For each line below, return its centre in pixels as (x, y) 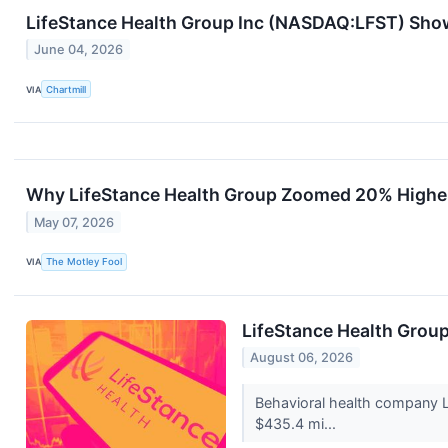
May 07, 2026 (74, 222)
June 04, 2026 (79, 50)
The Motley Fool (84, 262)
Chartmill (66, 89)
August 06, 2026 (302, 357)
